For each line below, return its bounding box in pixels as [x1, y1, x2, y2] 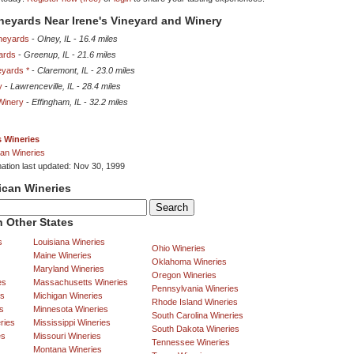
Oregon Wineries [152, 270, 217, 281]
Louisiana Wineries [33, 237, 105, 247]
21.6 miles [77, 50, 116, 60]
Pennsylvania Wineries [152, 284, 239, 294]
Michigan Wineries [33, 291, 103, 301]
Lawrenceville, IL [10, 81, 74, 92]
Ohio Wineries [152, 243, 205, 254]
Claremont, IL [37, 66, 88, 76]
